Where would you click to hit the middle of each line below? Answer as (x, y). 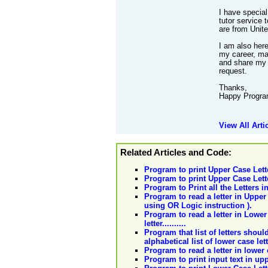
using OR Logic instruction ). (198, 205)
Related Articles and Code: (176, 153)
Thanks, (233, 87)
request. (233, 71)
